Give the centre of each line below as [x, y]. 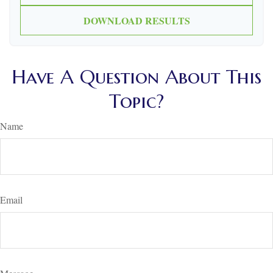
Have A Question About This [136, 77]
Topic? [136, 101]
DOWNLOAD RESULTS [136, 20]
